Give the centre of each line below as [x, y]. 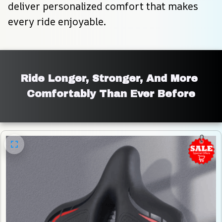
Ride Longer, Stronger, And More [109, 78]
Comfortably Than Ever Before [111, 93]
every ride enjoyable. [57, 21]
